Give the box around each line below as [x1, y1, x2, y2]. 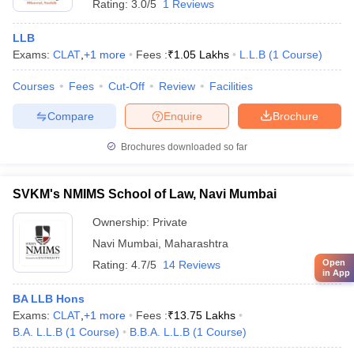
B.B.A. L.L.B [130, 326, 190, 338]
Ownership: [92, 216, 153, 228]
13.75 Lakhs [174, 309, 235, 322]
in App [322, 268, 350, 278]
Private [153, 216, 187, 228]
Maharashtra [164, 237, 228, 250]
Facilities [209, 80, 253, 92]
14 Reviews [163, 258, 220, 271]
